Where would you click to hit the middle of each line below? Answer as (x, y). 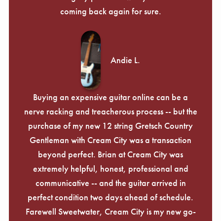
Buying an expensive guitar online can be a (110, 97)
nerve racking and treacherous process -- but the (110, 111)
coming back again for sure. (110, 11)
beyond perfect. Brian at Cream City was (110, 154)
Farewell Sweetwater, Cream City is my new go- (110, 211)
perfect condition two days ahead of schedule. (110, 197)
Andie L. (125, 60)
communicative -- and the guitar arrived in (110, 183)
